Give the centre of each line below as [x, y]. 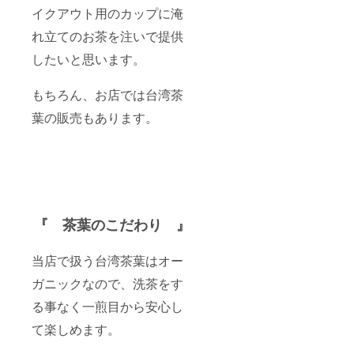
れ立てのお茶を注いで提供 [107, 36]
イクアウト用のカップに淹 [107, 13]
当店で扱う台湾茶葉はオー [107, 261]
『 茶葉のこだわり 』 [113, 225]
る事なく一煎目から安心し [107, 307]
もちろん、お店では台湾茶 [107, 95]
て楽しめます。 [76, 330]
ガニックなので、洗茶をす [107, 284]
